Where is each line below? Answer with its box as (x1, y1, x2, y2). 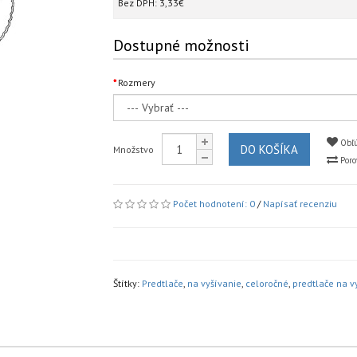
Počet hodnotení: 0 (172, 198, 255, 210)
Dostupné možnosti (112, 35, 249, 56)
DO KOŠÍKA (240, 142, 298, 157)
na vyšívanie (186, 277, 241, 289)
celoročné (245, 277, 288, 289)
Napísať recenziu (262, 198, 337, 210)
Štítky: (112, 277, 142, 289)
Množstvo (112, 143, 154, 155)
